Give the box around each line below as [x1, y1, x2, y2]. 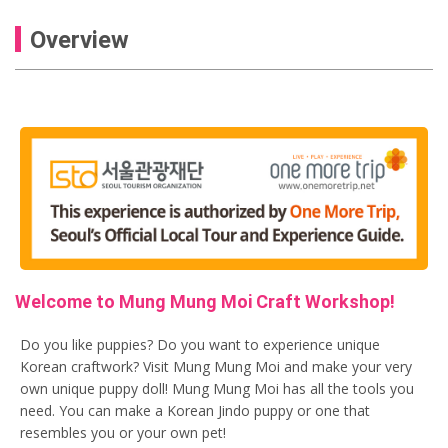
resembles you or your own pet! [20, 422, 226, 442]
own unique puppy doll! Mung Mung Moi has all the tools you [20, 378, 414, 398]
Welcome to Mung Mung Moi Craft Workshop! [15, 290, 395, 312]
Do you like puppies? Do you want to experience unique [20, 334, 380, 354]
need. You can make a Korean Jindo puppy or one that [20, 400, 370, 420]
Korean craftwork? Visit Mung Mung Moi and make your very [20, 356, 412, 376]
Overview [30, 25, 129, 54]
